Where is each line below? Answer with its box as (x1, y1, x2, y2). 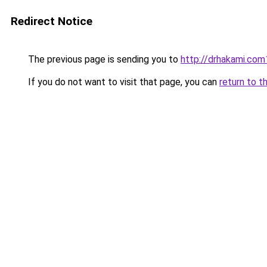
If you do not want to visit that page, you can (26, 76, 219, 88)
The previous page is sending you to (26, 54, 181, 65)
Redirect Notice (11, 14, 92, 28)
